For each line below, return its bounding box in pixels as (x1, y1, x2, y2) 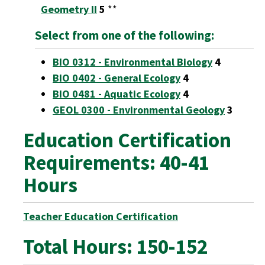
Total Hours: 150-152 (23, 234, 208, 260)
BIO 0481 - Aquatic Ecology (53, 87, 180, 101)
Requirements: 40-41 (23, 150, 209, 176)
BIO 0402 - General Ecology (53, 71, 180, 85)
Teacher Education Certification (23, 209, 178, 223)
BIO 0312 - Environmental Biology (53, 55, 212, 69)
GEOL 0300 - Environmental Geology (53, 103, 225, 117)
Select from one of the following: (35, 27, 214, 43)
